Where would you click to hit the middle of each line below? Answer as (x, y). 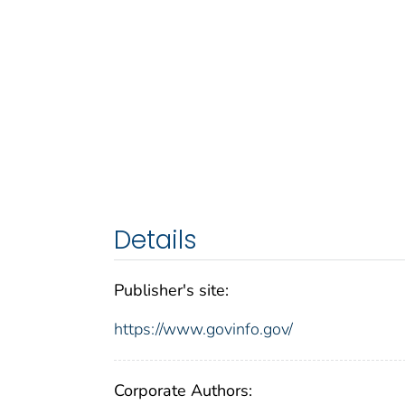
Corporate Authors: (183, 391)
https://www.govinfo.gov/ (203, 330)
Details (155, 240)
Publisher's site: (171, 291)
